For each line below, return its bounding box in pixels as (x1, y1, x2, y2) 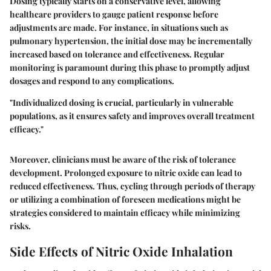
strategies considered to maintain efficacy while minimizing (10, 206, 240, 218)
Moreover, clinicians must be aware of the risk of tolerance (10, 153, 236, 165)
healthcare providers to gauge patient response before (10, 8, 218, 20)
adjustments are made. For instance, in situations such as (10, 21, 228, 33)
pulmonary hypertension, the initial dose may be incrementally (10, 34, 252, 47)
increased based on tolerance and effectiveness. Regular (10, 48, 224, 60)
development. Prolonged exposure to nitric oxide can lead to (10, 166, 242, 178)
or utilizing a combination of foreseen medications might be (10, 193, 241, 205)
